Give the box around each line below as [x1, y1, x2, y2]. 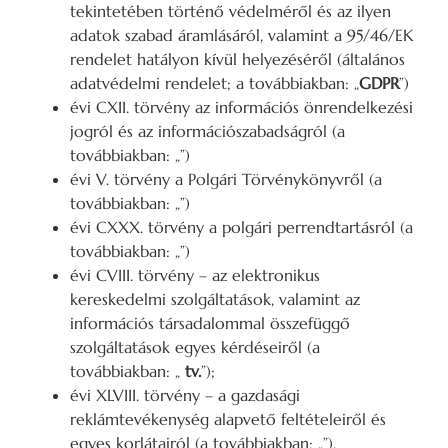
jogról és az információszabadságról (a [70, 121, 345, 142]
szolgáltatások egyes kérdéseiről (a [70, 337, 320, 358]
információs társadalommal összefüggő [70, 313, 350, 334]
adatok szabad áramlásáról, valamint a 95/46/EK [70, 25, 413, 46]
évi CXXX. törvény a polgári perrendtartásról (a [70, 217, 413, 238]
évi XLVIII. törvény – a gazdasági [70, 385, 300, 406]
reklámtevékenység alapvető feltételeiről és [70, 409, 386, 430]
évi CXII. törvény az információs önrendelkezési [70, 97, 413, 118]
